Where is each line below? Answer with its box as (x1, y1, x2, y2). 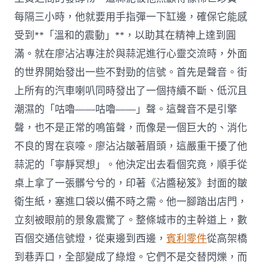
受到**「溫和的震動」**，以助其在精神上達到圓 (14, 28, 237, 42)
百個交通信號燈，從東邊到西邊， (14, 231, 167, 246)
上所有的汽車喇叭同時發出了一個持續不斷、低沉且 (14, 83, 248, 98)
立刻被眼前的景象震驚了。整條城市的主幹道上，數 (14, 213, 248, 227)
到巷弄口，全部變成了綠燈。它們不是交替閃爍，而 (14, 250, 248, 264)
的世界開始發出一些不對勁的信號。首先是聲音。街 (14, 65, 248, 79)
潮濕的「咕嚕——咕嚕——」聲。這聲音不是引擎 (14, 102, 238, 116)
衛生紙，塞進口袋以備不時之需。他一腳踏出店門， (14, 194, 248, 209)
